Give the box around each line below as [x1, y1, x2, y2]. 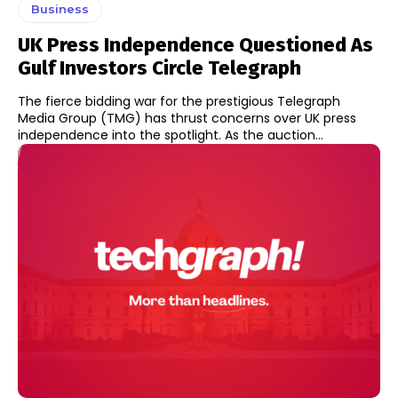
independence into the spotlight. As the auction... [18, 125, 323, 144]
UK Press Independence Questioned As [18, 32, 373, 57]
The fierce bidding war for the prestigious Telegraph [18, 92, 340, 110]
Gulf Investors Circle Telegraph [18, 55, 301, 80]
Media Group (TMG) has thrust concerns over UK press [18, 108, 356, 127]
